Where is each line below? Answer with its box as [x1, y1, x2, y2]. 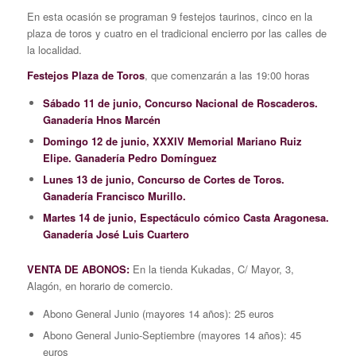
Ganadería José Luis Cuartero [42, 226, 189, 242]
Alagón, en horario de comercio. [26, 278, 173, 294]
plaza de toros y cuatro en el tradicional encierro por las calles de [26, 25, 327, 41]
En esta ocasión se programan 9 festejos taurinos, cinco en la [26, 9, 312, 25]
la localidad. [26, 42, 82, 58]
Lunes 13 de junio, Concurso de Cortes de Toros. [42, 172, 284, 188]
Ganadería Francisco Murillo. [42, 188, 186, 204]
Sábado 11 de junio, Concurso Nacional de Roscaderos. [42, 95, 318, 111]
